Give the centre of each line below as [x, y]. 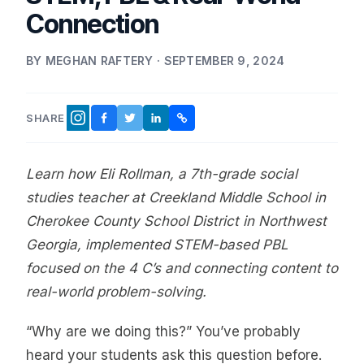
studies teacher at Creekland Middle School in [176, 197]
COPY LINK [211, 121]
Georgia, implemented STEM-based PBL [157, 245]
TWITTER [156, 121]
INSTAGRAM [111, 123]
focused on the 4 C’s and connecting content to [182, 268]
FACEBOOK [133, 121]
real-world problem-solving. [116, 292]
